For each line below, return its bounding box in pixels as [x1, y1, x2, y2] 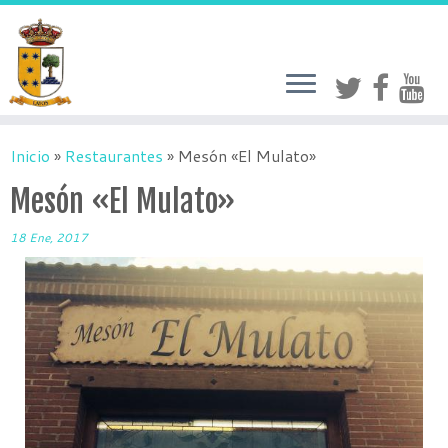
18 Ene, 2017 [10, 229, 88, 246]
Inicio [10, 144, 50, 167]
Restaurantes [65, 144, 163, 167]
